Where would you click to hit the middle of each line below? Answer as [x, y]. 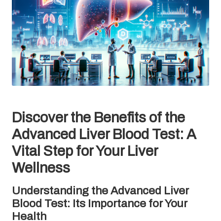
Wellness [41, 168]
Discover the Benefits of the [98, 117]
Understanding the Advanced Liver [100, 190]
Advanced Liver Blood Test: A [104, 134]
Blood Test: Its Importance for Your [100, 203]
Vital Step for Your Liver [85, 151]
